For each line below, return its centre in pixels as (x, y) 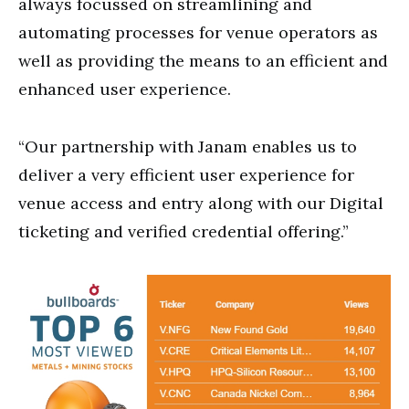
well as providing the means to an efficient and (203, 60)
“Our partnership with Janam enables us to (188, 146)
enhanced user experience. (125, 89)
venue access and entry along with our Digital (201, 203)
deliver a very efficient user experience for (186, 174)
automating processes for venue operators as (198, 32)
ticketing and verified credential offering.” (184, 231)
